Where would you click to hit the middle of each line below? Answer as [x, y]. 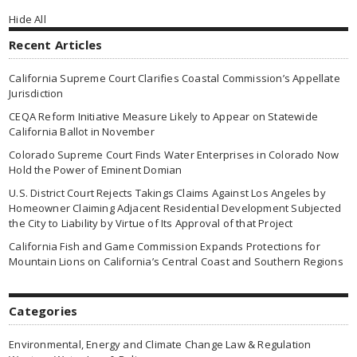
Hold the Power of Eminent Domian [96, 170]
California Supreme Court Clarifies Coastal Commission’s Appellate [175, 78]
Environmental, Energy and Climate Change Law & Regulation [160, 344]
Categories [43, 311]
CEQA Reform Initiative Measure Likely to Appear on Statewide [163, 116]
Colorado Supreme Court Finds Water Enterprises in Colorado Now [174, 155]
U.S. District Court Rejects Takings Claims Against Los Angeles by [167, 193]
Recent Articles [56, 45]
